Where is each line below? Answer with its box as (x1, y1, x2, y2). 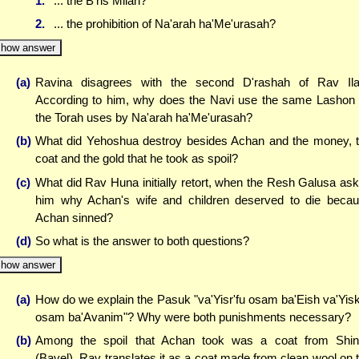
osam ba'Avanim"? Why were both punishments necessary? (35, 309, 351, 324)
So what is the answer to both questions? (35, 234, 249, 248)
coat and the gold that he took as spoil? (35, 151, 238, 166)
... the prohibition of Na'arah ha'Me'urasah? (53, 17, 276, 31)
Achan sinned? (35, 210, 113, 224)
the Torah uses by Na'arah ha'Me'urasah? (35, 110, 252, 124)
